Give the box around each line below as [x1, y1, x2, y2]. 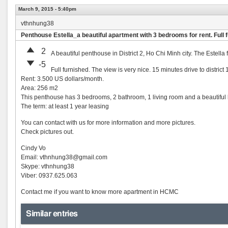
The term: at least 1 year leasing [21, 103, 109, 110]
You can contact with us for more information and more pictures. [21, 119, 195, 126]
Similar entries [26, 210, 78, 218]
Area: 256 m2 [21, 84, 58, 92]
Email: [21, 154, 40, 161]
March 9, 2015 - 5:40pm [18, 6, 76, 12]
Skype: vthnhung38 [21, 163, 74, 170]
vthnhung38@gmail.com [40, 154, 107, 161]
